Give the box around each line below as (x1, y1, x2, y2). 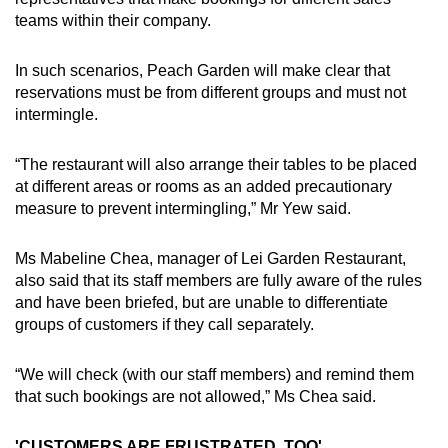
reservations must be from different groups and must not (15, 83, 406, 101)
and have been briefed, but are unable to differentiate (15, 293, 388, 311)
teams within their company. (15, 11, 215, 29)
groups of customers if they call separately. (15, 315, 314, 333)
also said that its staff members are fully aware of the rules (15, 271, 422, 289)
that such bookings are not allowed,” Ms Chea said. (15, 387, 376, 405)
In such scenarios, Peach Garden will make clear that (15, 61, 390, 79)
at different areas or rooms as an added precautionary (15, 177, 392, 195)
